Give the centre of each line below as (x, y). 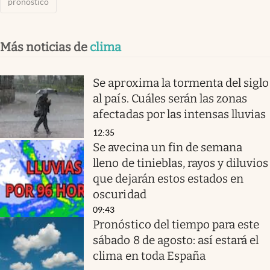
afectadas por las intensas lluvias (180, 114)
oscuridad (120, 195)
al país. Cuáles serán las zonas (170, 98)
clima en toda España (149, 256)
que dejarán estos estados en (168, 179)
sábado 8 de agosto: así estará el (176, 240)
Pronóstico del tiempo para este (176, 225)
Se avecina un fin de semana (168, 148)
